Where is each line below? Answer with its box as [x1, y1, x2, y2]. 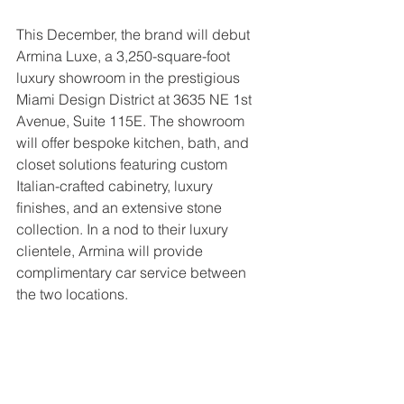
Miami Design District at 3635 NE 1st [16, 89, 255, 108]
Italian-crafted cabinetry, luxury [16, 176, 216, 195]
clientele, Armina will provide [16, 241, 207, 260]
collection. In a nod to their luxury [16, 219, 232, 238]
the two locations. [16, 284, 128, 303]
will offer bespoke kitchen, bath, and [16, 133, 252, 151]
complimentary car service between [16, 262, 250, 281]
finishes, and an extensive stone [16, 197, 225, 216]
